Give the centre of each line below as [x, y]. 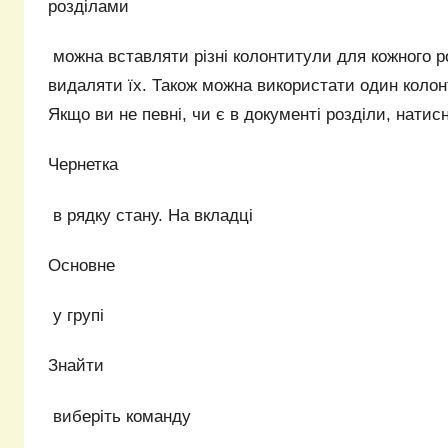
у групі [78, 315]
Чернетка [83, 165]
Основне [81, 265]
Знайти [76, 366]
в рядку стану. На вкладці [153, 215]
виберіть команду [119, 416]
